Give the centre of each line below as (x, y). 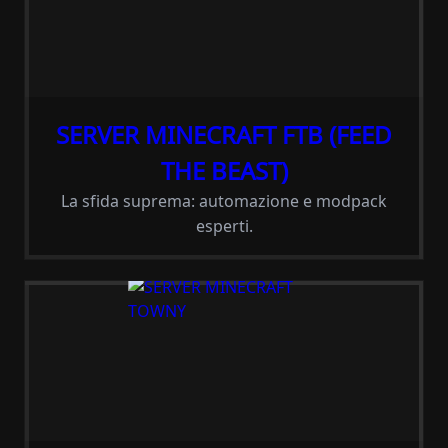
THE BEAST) (224, 170)
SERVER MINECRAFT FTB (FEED (224, 134)
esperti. (224, 226)
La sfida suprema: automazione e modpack (224, 201)
